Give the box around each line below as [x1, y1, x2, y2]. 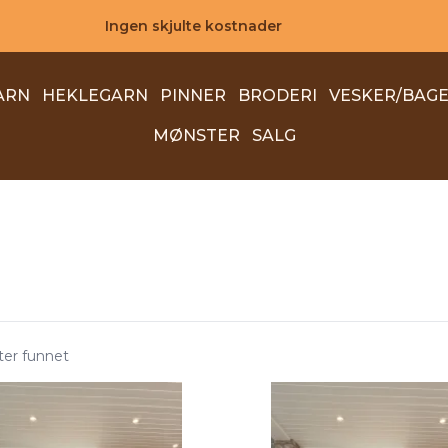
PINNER [159, 86, 226, 105]
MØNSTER [152, 126, 240, 145]
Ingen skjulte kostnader [104, 17, 282, 35]
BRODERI [237, 86, 317, 105]
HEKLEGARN [41, 86, 148, 105]
